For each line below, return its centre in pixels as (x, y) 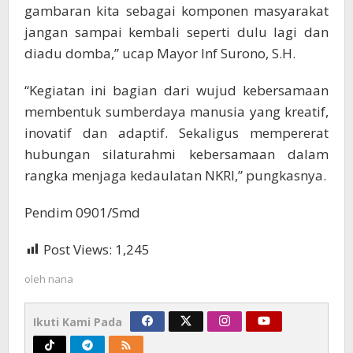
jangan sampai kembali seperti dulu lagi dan (176, 32)
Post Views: (78, 249)
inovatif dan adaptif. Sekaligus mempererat (176, 133)
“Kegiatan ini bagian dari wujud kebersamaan (176, 90)
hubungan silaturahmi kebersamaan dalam (176, 154)
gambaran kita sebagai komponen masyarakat (176, 11)
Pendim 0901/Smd (82, 212)
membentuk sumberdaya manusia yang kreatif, (176, 111)
